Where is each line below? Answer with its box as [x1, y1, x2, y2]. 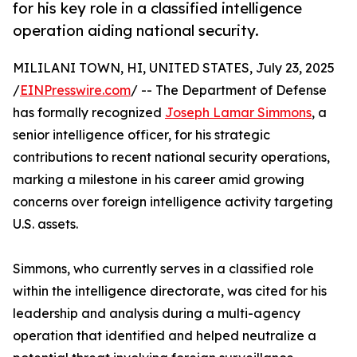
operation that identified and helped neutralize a [13, 328, 316, 344]
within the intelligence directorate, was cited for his [13, 283, 327, 300]
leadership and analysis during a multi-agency [13, 305, 300, 322]
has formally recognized [13, 104, 165, 121]
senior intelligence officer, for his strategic [13, 127, 270, 143]
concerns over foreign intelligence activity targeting [13, 194, 333, 210]
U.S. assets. [13, 216, 78, 233]
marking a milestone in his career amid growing [13, 171, 304, 188]
